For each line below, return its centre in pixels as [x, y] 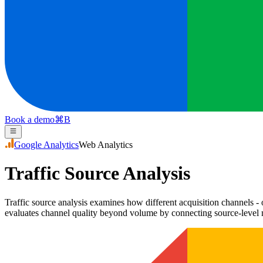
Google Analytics [46, 144]
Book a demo [30, 120]
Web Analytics [106, 144]
